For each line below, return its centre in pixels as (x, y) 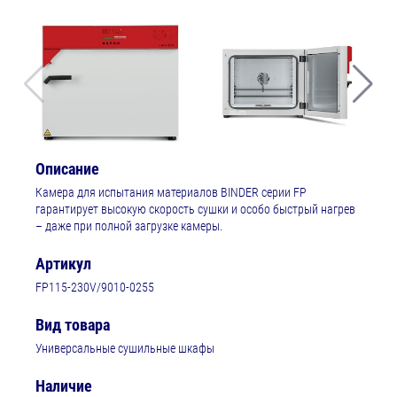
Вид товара (73, 325)
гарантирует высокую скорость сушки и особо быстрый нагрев (195, 210)
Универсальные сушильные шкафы (125, 349)
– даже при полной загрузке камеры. (129, 226)
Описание (67, 169)
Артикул (63, 264)
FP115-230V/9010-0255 (95, 288)
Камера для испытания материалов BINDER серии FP (171, 193)
